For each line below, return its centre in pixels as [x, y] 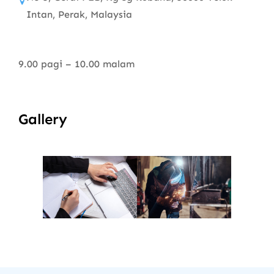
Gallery [43, 119]
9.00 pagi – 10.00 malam [76, 64]
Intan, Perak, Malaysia [80, 14]
